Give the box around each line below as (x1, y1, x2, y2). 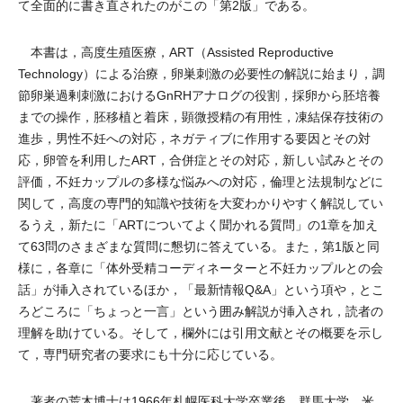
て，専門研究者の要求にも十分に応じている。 (18, 347, 282, 362)
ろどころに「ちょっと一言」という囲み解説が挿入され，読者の (18, 304, 383, 318)
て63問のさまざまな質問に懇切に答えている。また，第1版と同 (18, 239, 380, 254)
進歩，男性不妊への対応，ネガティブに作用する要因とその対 (18, 131, 371, 146)
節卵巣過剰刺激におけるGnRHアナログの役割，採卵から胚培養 (18, 88, 381, 103)
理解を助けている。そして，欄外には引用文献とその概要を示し (18, 326, 383, 340)
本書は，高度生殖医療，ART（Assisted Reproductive (18, 45, 334, 59)
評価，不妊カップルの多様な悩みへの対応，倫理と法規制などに (18, 175, 383, 189)
